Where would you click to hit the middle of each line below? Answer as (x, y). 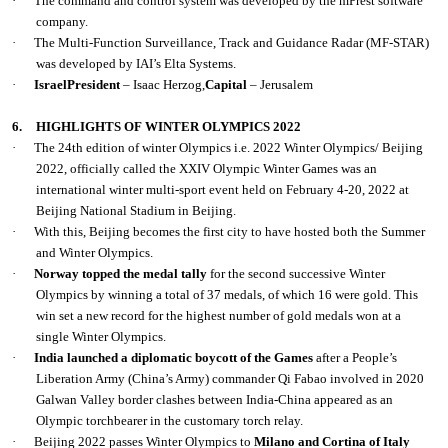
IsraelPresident (77, 85)
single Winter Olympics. (101, 337)
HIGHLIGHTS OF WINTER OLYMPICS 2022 (169, 127)
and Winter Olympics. (95, 253)
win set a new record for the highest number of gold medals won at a (219, 316)
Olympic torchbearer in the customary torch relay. (170, 421)
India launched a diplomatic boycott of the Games (174, 358)
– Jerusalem (280, 85)
